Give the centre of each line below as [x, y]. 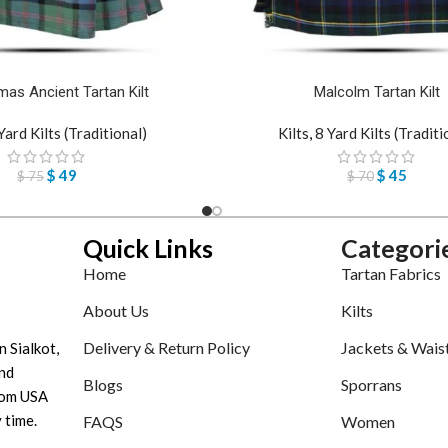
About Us [116, 311]
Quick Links [148, 248]
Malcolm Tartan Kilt [377, 92]
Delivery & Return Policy [166, 348]
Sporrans [371, 385]
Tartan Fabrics [391, 274]
